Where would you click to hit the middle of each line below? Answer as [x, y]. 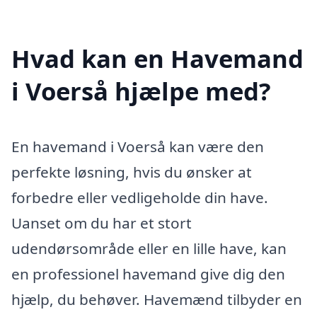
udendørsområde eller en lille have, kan [149, 248]
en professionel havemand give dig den [148, 273]
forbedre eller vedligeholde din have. [140, 197]
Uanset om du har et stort [102, 223]
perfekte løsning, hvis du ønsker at [132, 172]
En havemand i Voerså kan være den [138, 146]
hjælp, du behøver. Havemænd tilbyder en [157, 299]
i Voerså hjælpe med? [141, 91]
